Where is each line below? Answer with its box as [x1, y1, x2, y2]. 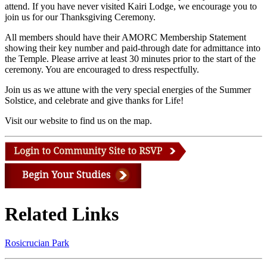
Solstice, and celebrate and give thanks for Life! [5, 95, 184, 105]
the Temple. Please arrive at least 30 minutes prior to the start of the [5, 53, 256, 64]
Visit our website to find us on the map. [5, 115, 152, 126]
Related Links [5, 203, 119, 225]
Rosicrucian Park [5, 238, 69, 249]
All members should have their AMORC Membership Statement [5, 32, 246, 42]
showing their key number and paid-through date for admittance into [5, 42, 260, 53]
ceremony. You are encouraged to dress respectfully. [5, 64, 201, 74]
